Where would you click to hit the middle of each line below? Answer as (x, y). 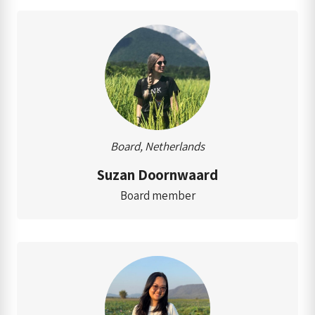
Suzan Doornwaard (157, 174)
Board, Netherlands (157, 146)
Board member (157, 195)
